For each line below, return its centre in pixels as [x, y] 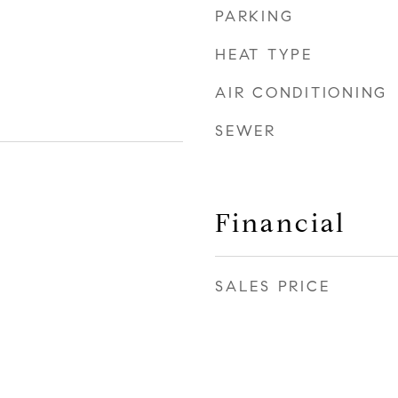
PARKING [255, 16]
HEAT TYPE [264, 55]
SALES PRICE [273, 287]
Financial [280, 223]
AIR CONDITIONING [301, 93]
